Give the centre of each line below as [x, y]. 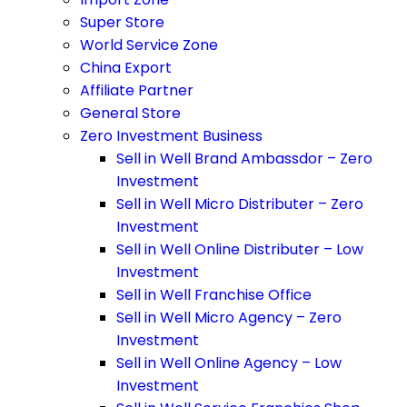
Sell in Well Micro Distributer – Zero [240, 204]
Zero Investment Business [171, 136]
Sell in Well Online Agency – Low [229, 363]
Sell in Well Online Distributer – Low [240, 249]
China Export [126, 68]
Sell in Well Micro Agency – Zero [229, 318]
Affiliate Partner [137, 90]
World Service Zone [149, 45]
